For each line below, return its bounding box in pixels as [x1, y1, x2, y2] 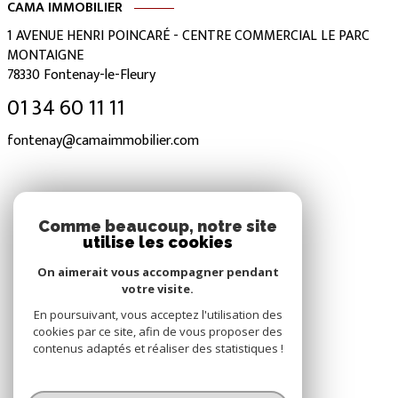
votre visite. [122, 281, 194, 297]
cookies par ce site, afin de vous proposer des [33, 323, 283, 339]
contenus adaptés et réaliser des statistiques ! [32, 340, 283, 356]
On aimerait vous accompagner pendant [36, 264, 279, 280]
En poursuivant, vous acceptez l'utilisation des [33, 306, 283, 322]
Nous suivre [155, 233, 243, 262]
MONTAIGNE [7, 43, 84, 68]
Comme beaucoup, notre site [38, 217, 277, 235]
